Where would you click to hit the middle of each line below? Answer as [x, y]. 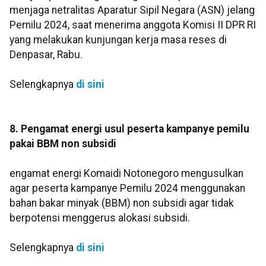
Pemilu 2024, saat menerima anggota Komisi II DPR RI [133, 25]
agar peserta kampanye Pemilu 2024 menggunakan [127, 189]
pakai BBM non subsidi [63, 144]
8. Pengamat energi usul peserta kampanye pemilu [129, 129]
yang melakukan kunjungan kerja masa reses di [118, 40]
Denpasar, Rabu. [46, 55]
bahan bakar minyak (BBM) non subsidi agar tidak [122, 203]
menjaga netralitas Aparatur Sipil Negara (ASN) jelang [132, 10]
